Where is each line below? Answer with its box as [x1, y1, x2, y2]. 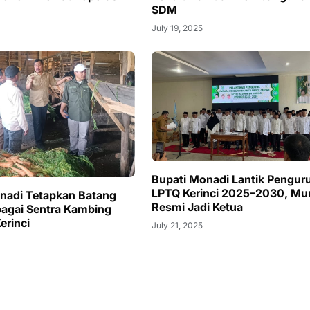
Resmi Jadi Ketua [151, 199, 243, 214]
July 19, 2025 [151, 23, 203, 34]
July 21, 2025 [151, 219, 203, 230]
